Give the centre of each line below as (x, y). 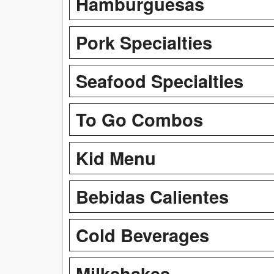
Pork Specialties (144, 42)
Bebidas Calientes (152, 196)
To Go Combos (139, 119)
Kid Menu (116, 157)
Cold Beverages (143, 235)
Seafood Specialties (160, 80)
